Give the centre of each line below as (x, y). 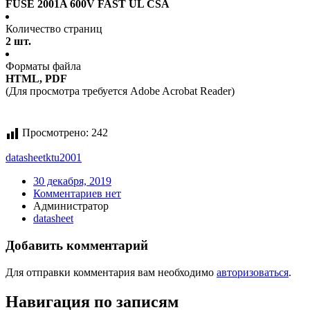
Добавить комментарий (77, 246)
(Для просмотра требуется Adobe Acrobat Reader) (120, 91)
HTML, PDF (36, 79)
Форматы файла (43, 66)
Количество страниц (54, 29)
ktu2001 (64, 158)
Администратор (71, 206)
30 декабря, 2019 (72, 181)
